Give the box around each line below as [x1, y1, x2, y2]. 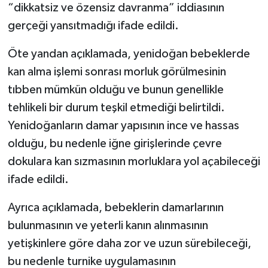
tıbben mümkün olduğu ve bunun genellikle [7, 84, 224, 96]
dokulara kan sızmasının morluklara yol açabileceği [7, 156, 260, 168]
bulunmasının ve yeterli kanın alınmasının [7, 220, 208, 232]
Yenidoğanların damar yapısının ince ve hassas [7, 120, 239, 132]
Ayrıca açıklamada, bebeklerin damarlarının [7, 202, 224, 214]
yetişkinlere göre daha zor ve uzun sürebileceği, [7, 237, 251, 250]
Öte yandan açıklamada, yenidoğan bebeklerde [7, 48, 250, 60]
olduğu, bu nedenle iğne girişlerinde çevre [7, 138, 222, 150]
